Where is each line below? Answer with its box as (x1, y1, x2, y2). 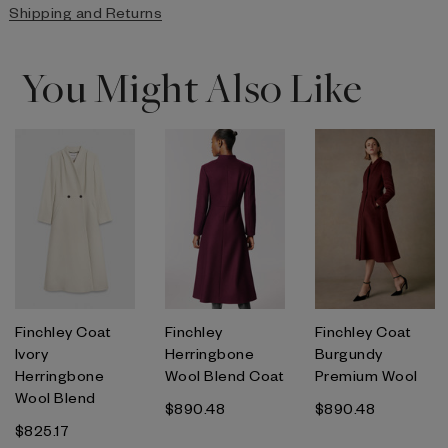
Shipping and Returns (9, 3, 163, 22)
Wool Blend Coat (165, 366, 285, 385)
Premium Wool (315, 366, 418, 385)
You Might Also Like (19, 64, 363, 115)
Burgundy (315, 344, 383, 363)
